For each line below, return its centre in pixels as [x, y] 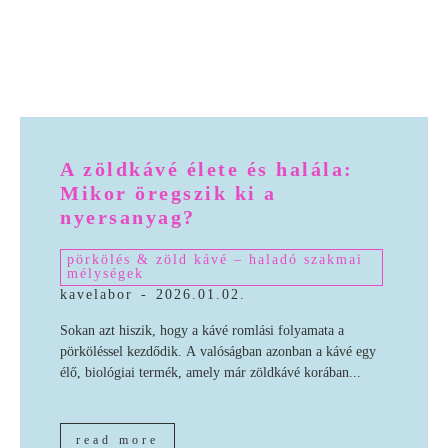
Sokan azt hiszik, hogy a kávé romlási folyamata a [202, 331]
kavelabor [96, 295]
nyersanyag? [128, 217]
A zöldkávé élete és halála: [207, 169]
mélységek [105, 274]
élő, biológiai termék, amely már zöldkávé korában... [210, 373]
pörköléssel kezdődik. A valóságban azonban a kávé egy [218, 352]
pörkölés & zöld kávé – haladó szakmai [215, 260]
